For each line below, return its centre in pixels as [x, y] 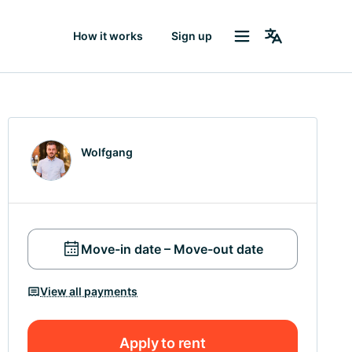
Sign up [192, 36]
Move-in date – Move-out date [172, 249]
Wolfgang [107, 152]
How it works [108, 36]
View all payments [89, 291]
